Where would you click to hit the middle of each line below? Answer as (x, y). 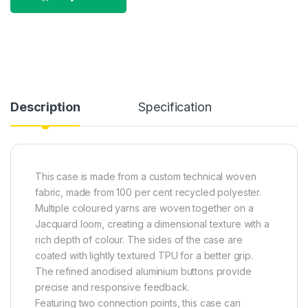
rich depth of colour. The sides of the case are (139, 239)
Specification (175, 107)
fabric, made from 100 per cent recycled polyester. (148, 192)
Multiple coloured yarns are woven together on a (144, 208)
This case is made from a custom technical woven (146, 176)
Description (45, 107)
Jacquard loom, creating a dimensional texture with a (152, 223)
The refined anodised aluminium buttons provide (143, 271)
